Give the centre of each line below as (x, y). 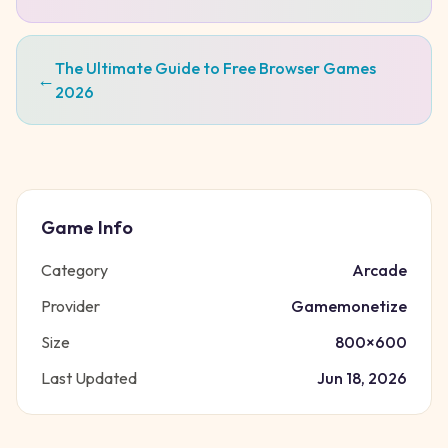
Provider (70, 306)
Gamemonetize (349, 306)
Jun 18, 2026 (362, 378)
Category (74, 270)
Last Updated (89, 378)
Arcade (379, 270)
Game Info (87, 227)
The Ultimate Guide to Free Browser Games (215, 68)
